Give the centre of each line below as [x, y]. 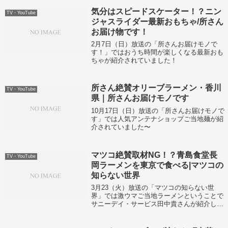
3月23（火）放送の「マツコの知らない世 [152, 188]
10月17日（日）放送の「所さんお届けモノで [158, 110]
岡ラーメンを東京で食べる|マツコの [157, 165]
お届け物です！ [119, 32]
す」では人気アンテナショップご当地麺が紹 [157, 119]
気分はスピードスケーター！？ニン [156, 12]
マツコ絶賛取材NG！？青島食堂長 [154, 155]
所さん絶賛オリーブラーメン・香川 [156, 88]
